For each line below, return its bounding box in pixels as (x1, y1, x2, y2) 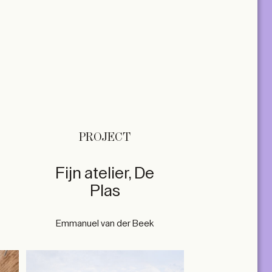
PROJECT (79, 131, 131, 144)
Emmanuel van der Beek (56, 219, 154, 228)
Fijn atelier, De (55, 165, 155, 182)
